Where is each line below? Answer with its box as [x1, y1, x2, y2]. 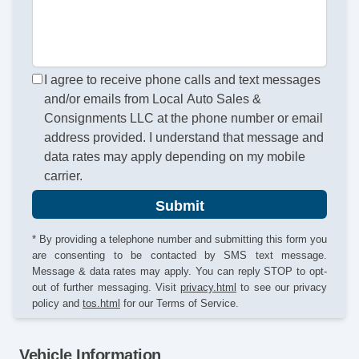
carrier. [44, 169, 83, 184]
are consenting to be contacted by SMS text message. [32, 248, 327, 261]
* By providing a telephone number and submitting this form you [32, 232, 327, 245]
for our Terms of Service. [120, 296, 239, 309]
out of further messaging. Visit [32, 280, 180, 293]
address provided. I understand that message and [44, 131, 325, 145]
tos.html [83, 296, 120, 309]
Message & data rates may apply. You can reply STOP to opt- [32, 264, 327, 277]
